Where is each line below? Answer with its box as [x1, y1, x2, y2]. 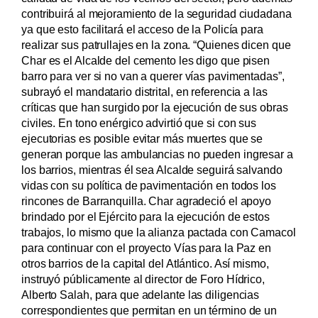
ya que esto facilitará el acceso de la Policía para [21, 22, 263, 35]
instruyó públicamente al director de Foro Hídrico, [21, 272, 265, 285]
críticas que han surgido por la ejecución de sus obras [21, 100, 288, 114]
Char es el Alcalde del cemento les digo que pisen [21, 53, 270, 67]
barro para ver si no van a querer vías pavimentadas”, [21, 69, 285, 82]
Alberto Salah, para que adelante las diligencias [21, 287, 260, 301]
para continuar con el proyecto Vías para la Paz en [21, 241, 271, 254]
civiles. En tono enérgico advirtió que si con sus [21, 116, 257, 129]
